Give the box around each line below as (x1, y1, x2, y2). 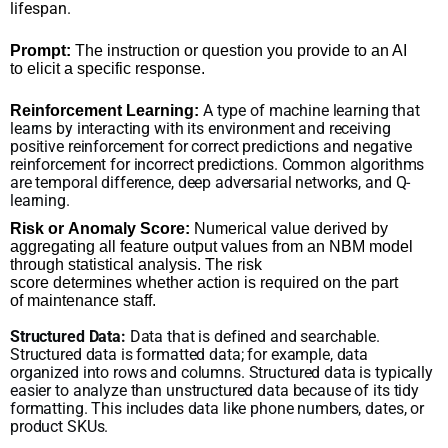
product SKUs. (10, 417, 109, 437)
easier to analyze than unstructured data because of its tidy (10, 381, 420, 401)
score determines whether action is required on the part (10, 274, 398, 292)
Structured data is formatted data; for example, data (10, 345, 369, 365)
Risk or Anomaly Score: (10, 220, 190, 238)
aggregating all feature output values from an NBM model (10, 238, 413, 256)
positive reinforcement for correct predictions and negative (10, 136, 413, 156)
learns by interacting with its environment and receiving (10, 118, 391, 138)
